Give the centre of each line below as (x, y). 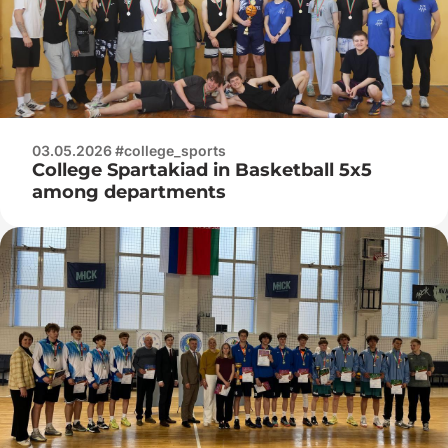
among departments (129, 191)
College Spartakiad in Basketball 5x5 (202, 169)
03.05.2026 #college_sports (129, 150)
